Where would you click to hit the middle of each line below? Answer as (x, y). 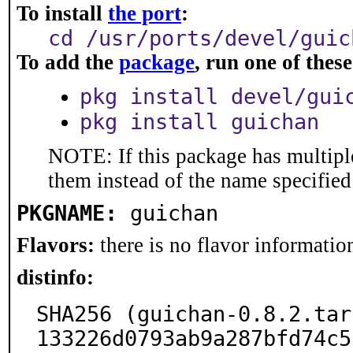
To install (62, 13)
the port (145, 13)
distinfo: (55, 277)
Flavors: (56, 245)
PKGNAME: (67, 213)
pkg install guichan (199, 122)
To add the (68, 62)
